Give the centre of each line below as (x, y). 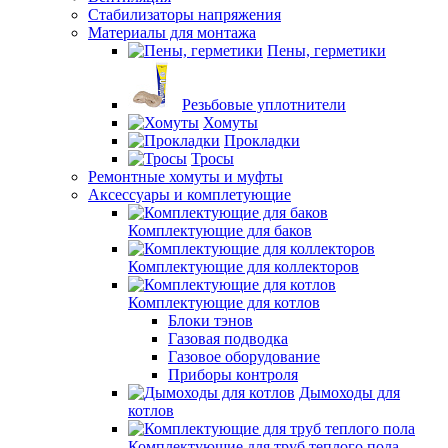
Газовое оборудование (244, 356)
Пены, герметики (326, 50)
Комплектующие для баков (220, 230)
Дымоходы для (349, 392)
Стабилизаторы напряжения (184, 14)
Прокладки (262, 140)
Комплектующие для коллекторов (243, 266)
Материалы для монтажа (172, 32)
